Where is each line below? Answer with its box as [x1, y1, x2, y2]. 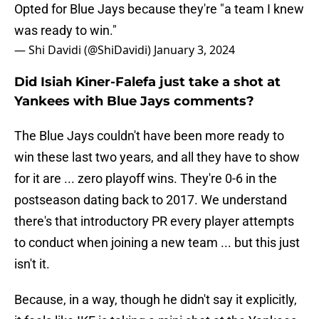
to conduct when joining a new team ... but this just [14, 235, 300, 251]
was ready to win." [14, 23, 117, 38]
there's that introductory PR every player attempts [14, 214, 294, 229]
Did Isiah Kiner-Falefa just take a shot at [14, 74, 281, 90]
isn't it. [14, 256, 50, 272]
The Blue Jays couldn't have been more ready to [14, 128, 284, 144]
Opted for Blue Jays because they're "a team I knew [14, 1, 304, 17]
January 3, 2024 [154, 42, 235, 58]
